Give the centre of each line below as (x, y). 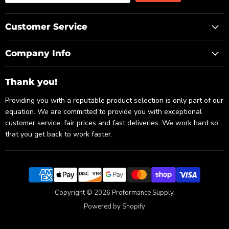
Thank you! (31, 82)
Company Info (38, 53)
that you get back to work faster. (60, 134)
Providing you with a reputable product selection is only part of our (114, 101)
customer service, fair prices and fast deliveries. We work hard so (112, 123)
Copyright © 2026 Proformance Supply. (114, 193)
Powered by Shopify (114, 207)
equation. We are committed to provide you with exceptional (104, 112)
